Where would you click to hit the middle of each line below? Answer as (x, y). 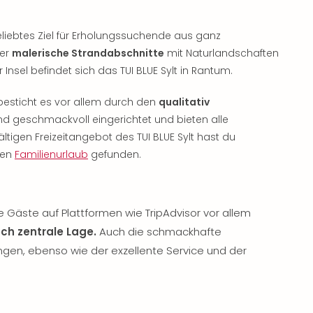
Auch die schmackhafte (159, 231)
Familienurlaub (51, 154)
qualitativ (184, 102)
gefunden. (115, 154)
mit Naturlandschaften (221, 53)
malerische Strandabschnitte (88, 53)
